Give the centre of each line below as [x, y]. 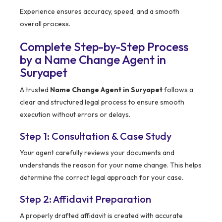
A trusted [35, 90]
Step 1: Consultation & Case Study [96, 136]
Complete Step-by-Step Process [104, 47]
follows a [178, 90]
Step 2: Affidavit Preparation [85, 199]
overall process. [45, 24]
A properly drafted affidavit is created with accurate [101, 216]
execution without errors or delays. [75, 115]
